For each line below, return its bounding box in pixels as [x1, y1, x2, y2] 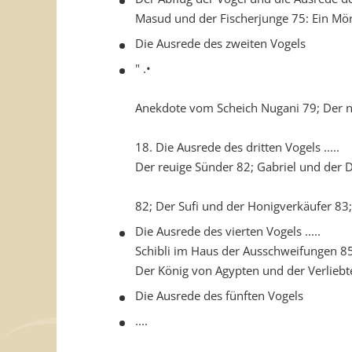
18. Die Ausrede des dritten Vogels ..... [135, 139, 339, 155]
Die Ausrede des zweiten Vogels [135, 35, 306, 51]
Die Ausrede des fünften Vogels [135, 288, 303, 303]
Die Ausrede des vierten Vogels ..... [135, 223, 321, 239]
